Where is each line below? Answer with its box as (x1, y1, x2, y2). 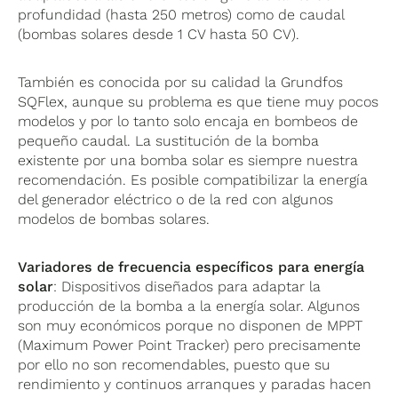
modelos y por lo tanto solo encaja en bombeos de (18, 112, 359, 130)
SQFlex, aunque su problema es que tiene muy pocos (18, 92, 379, 110)
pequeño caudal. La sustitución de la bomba (18, 131, 320, 149)
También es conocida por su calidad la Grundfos (18, 73, 344, 91)
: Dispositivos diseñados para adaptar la (53, 277, 322, 295)
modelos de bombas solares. (18, 210, 211, 227)
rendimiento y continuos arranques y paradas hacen (18, 375, 372, 393)
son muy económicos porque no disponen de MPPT (18, 316, 363, 334)
